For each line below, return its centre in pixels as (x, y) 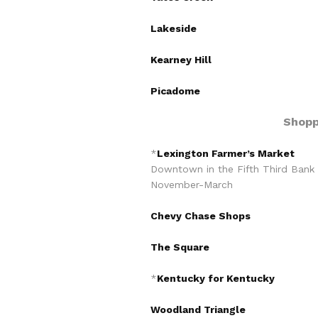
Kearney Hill (181, 60)
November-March (192, 185)
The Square (180, 247)
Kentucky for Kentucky (216, 278)
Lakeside (174, 28)
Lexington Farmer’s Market (226, 153)
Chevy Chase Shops (201, 216)
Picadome (175, 91)
